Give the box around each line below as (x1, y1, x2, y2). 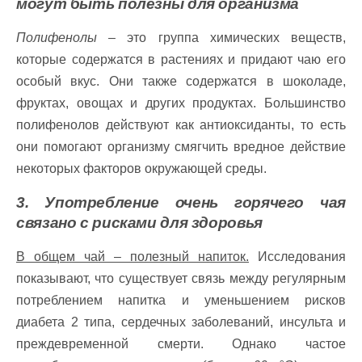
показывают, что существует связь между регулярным (16, 271, 346, 285)
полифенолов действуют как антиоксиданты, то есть (16, 118, 346, 132)
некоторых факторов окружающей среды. (16, 162, 267, 175)
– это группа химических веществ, (97, 31, 346, 44)
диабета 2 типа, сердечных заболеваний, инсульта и (16, 315, 346, 329)
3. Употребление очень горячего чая (16, 194, 346, 211)
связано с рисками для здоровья (16, 214, 263, 231)
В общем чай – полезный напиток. (16, 250, 249, 263)
